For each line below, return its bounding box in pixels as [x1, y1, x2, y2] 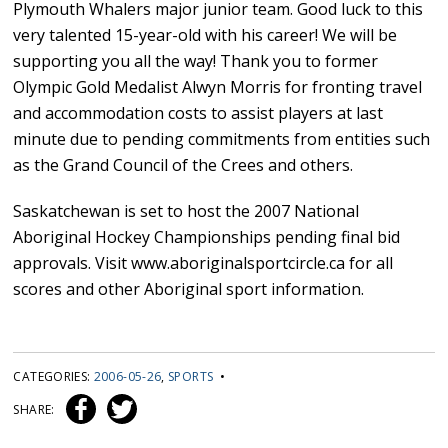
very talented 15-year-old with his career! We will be [13, 24, 398, 47]
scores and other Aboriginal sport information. [13, 278, 365, 301]
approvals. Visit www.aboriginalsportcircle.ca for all [13, 252, 394, 275]
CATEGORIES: [13, 368, 94, 386]
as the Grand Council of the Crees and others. [13, 154, 354, 177]
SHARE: [13, 401, 58, 419]
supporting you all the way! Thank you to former [13, 50, 379, 73]
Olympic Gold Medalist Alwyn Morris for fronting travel [13, 76, 423, 99]
